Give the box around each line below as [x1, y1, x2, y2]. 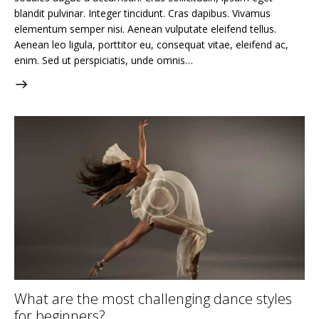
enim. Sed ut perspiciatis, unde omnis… [14, 53, 193, 67]
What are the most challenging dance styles [14, 289, 292, 309]
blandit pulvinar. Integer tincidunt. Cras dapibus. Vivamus [14, 6, 271, 20]
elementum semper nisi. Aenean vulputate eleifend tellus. [14, 21, 276, 36]
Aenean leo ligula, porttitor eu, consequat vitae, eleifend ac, [14, 37, 288, 51]
